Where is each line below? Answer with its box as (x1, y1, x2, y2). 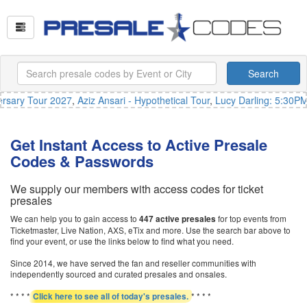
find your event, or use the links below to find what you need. (10, 235, 234, 247)
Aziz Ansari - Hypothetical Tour (71, 93, 204, 107)
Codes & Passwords (10, 150, 153, 172)
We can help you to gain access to (10, 212, 139, 224)
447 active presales (139, 213, 216, 225)
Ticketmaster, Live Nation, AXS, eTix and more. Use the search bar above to (10, 224, 291, 236)
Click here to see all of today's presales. (33, 291, 189, 302)
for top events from (216, 212, 286, 224)
